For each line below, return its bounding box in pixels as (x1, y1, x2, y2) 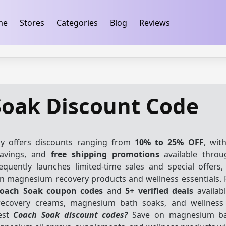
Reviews (139, 17, 170, 28)
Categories (56, 17, 98, 28)
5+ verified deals (125, 185, 194, 196)
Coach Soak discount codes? (13, 209, 128, 220)
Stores (19, 17, 44, 28)
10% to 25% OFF (134, 137, 204, 148)
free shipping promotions (50, 149, 159, 160)
